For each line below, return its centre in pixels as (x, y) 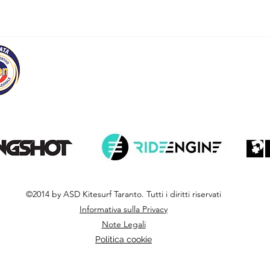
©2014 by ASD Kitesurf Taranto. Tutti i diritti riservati (124, 194)
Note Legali (124, 224)
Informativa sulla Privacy (124, 209)
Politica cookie (124, 239)
